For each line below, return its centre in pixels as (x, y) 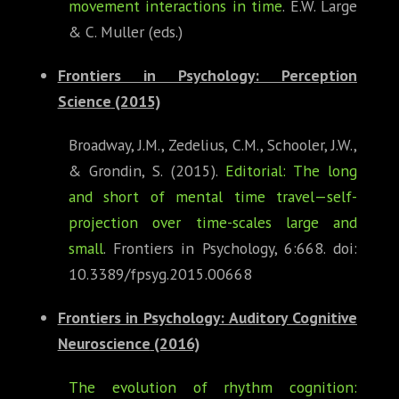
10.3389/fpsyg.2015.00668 (160, 274)
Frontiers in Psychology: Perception (207, 76)
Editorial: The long (291, 171)
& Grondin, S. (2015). (147, 171)
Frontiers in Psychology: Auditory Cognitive (207, 318)
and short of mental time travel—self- (213, 197)
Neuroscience (104, 344)
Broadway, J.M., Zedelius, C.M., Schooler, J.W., (213, 145)
